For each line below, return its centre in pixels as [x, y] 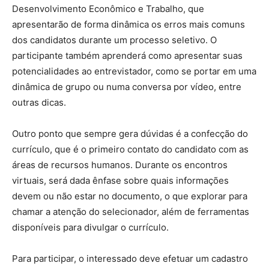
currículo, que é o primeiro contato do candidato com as [130, 150]
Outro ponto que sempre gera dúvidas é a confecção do [130, 134]
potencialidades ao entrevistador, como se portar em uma [134, 71]
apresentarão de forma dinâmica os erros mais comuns [128, 25]
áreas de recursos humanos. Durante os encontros [120, 165]
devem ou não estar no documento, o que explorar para [130, 196]
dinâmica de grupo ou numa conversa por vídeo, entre [127, 87]
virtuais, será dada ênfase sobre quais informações [120, 181]
